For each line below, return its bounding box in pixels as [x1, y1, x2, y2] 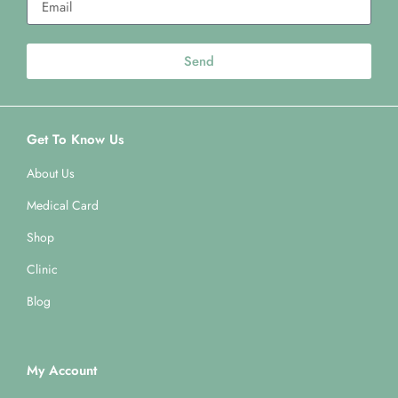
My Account [27, 361, 97, 381]
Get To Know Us [27, 130, 124, 150]
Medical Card [27, 196, 99, 215]
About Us [27, 164, 75, 183]
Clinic [27, 260, 58, 279]
